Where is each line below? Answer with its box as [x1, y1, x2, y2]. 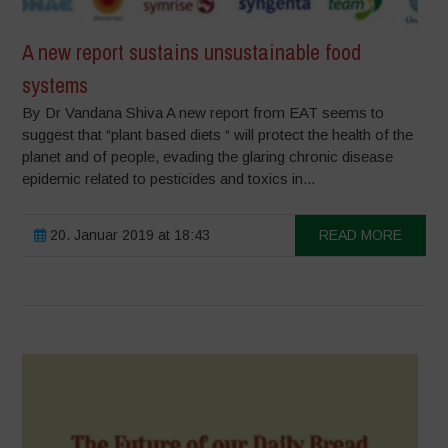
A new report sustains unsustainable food [22, 36, 362, 67]
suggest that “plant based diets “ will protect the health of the [22, 125, 414, 143]
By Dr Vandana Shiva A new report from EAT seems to [22, 103, 385, 121]
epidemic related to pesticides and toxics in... [22, 169, 316, 187]
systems [22, 69, 89, 100]
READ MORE [318, 226, 402, 243]
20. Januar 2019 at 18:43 [46, 226, 211, 243]
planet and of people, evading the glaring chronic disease [22, 147, 394, 165]
